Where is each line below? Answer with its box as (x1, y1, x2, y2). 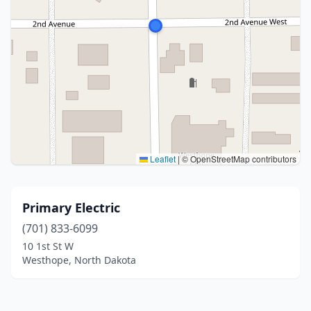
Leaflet (148, 153, 176, 165)
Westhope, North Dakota (22, 253, 136, 267)
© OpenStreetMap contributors (180, 153, 296, 165)
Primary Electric (22, 199, 120, 216)
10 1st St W (22, 239, 74, 253)
